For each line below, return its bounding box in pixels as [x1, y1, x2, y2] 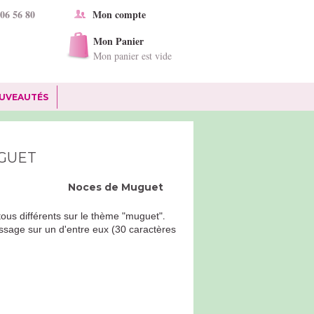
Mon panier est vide [93, 49, 172, 62]
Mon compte [93, 7, 146, 22]
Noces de [68, 181, 122, 193]
